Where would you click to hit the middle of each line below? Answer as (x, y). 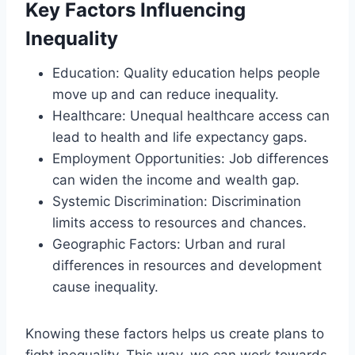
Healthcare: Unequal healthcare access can (191, 116)
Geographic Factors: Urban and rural (169, 244)
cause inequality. (105, 287)
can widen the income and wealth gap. (176, 180)
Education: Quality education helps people (186, 73)
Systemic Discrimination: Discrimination (177, 202)
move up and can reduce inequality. (166, 95)
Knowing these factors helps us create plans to (175, 334)
